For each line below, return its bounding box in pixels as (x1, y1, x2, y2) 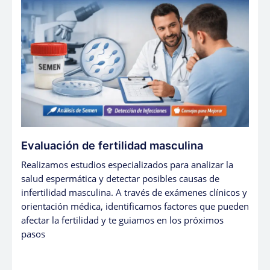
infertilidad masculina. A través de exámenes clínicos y (21, 186, 247, 198)
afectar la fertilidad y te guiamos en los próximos (21, 213, 224, 226)
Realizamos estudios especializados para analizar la (21, 158, 233, 171)
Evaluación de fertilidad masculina (21, 138, 203, 152)
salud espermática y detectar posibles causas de (21, 172, 219, 184)
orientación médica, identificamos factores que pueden (21, 199, 249, 212)
